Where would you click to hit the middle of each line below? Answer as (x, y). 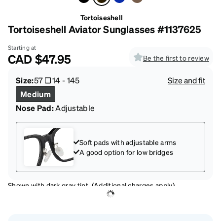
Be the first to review (176, 57)
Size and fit (186, 80)
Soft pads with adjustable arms (128, 142)
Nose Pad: (35, 108)
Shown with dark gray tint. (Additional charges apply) (91, 185)
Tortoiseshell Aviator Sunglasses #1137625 (105, 29)
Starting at (22, 47)
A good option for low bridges (127, 152)
